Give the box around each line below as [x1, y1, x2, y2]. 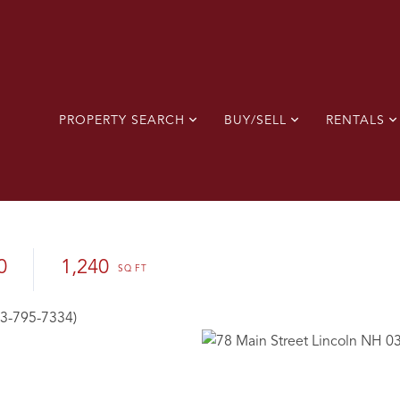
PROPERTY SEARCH [59, 113, 185, 127]
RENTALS [326, 113, 385, 127]
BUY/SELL [224, 113, 287, 127]
